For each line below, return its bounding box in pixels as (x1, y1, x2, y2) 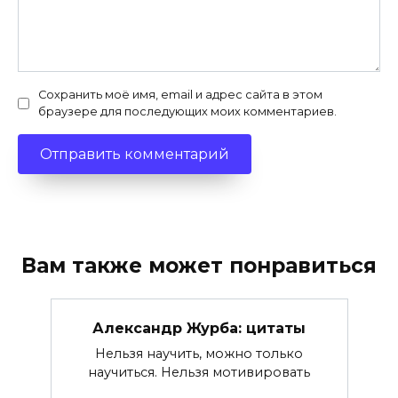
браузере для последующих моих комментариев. (38, 105, 337, 118)
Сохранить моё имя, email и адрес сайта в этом (38, 88, 322, 101)
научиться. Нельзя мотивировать (88, 363, 310, 380)
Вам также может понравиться (21, 253, 377, 279)
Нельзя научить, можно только (95, 345, 303, 362)
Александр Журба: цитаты (92, 319, 306, 337)
